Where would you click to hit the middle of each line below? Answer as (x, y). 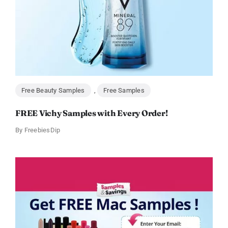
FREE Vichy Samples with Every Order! (91, 113)
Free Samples (124, 90)
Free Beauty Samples (53, 90)
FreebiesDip (42, 130)
